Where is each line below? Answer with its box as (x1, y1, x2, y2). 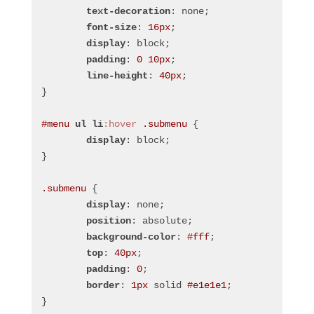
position (86, 214, 131, 226)
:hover (102, 118, 137, 130)
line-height (86, 69, 148, 81)
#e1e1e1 (186, 279, 226, 291)
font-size (86, 21, 137, 33)
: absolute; (130, 214, 193, 226)
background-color (86, 231, 176, 243)
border (86, 279, 120, 291)
